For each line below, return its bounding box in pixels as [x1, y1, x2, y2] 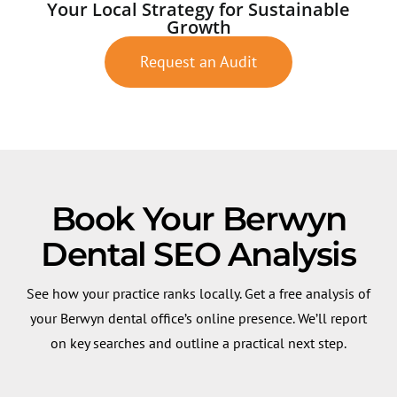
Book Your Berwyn [51, 198, 346, 238]
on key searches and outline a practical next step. [51, 333, 346, 352]
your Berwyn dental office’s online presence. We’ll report [30, 308, 367, 327]
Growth [166, 14, 231, 39]
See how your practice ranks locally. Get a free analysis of [27, 284, 370, 302]
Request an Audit [140, 51, 257, 72]
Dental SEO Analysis [41, 233, 356, 274]
